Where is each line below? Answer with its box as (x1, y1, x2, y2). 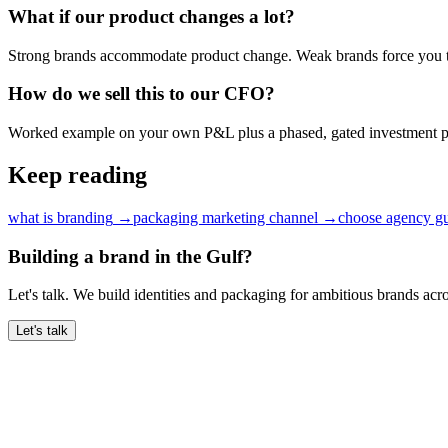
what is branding (8, 208, 113, 226)
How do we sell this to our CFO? (8, 83, 275, 105)
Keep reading (8, 162, 147, 189)
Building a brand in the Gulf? (8, 245, 253, 267)
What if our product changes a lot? (8, 6, 295, 28)
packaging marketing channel (133, 208, 318, 226)
